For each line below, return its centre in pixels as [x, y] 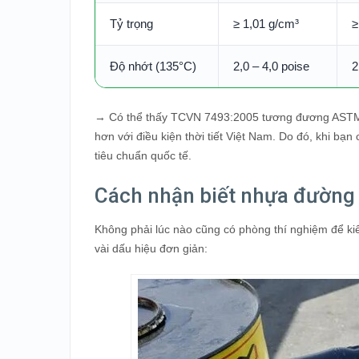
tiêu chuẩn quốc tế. [143, 155]
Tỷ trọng [131, 23]
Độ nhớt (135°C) [153, 66]
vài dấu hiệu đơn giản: [151, 248]
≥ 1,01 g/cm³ [266, 23]
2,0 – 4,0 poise [271, 66]
